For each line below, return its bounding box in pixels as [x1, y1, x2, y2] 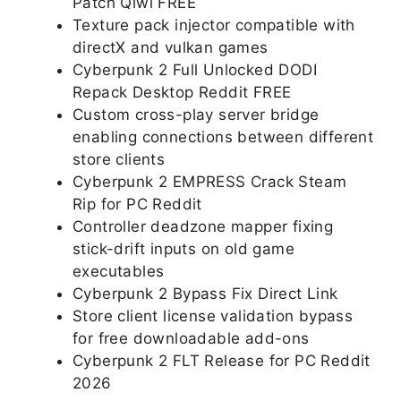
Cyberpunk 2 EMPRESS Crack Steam [73, 172, 347, 191]
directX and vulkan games [73, 38, 269, 56]
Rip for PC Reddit [73, 194, 202, 213]
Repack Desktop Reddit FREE [73, 82, 292, 101]
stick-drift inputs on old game [73, 239, 294, 258]
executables [73, 261, 165, 280]
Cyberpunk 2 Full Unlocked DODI [73, 60, 317, 79]
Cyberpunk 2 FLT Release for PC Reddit [73, 351, 371, 370]
